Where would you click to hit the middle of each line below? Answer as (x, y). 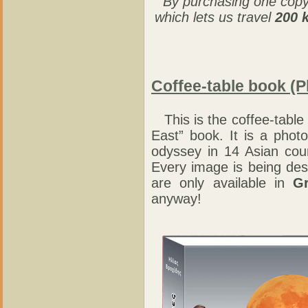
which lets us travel (215, 17)
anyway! (176, 198)
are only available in (222, 183)
